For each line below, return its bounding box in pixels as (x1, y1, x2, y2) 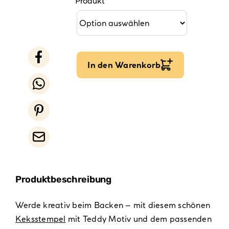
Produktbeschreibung (15, 173, 111, 185)
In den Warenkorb (87, 60, 161, 71)
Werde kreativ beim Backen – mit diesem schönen (15, 199, 211, 210)
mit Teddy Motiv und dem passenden (65, 213, 212, 224)
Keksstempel (15, 213, 66, 224)
